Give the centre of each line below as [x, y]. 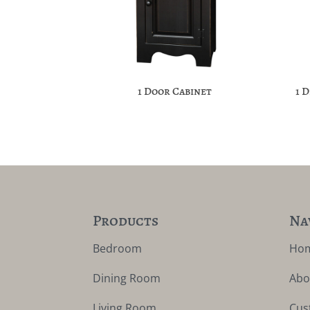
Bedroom [118, 249]
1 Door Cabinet [175, 91]
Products [126, 221]
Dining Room [127, 279]
